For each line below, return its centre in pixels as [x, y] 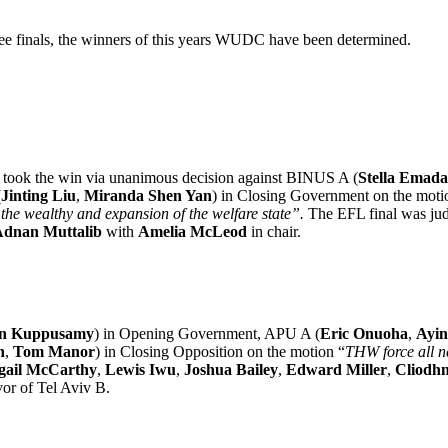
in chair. [274, 231]
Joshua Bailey [231, 369]
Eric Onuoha [364, 333]
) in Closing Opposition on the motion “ [220, 351]
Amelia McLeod [192, 231]
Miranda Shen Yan [146, 195]
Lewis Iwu [140, 369]
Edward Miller [336, 369]
